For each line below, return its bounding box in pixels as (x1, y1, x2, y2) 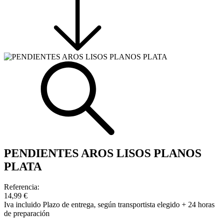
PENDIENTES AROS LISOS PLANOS (4, 146, 201, 160)
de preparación (4, 209, 50, 218)
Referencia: (4, 183, 39, 192)
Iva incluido (4, 200, 43, 209)
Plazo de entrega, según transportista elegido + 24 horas (43, 200, 215, 209)
